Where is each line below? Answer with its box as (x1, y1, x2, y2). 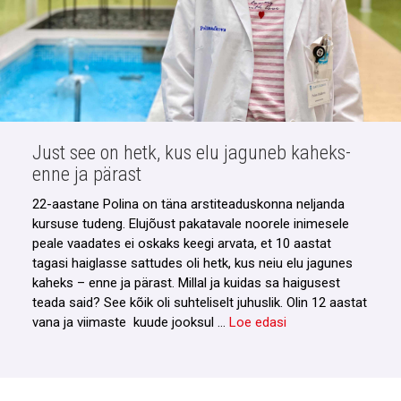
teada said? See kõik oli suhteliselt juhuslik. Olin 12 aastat (31, 294, 367, 311)
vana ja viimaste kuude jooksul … (31, 314, 229, 331)
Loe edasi (228, 314, 286, 331)
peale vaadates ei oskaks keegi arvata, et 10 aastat (31, 235, 331, 252)
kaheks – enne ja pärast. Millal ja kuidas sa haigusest (31, 275, 340, 292)
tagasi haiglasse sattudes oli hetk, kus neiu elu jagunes (31, 255, 353, 272)
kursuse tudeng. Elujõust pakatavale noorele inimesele (31, 216, 349, 233)
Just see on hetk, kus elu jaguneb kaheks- (31, 141, 351, 165)
